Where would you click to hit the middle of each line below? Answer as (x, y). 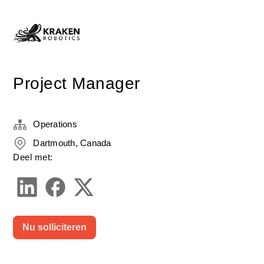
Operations (55, 124)
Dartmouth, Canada (72, 143)
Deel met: (33, 157)
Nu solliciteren (55, 227)
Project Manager (77, 83)
